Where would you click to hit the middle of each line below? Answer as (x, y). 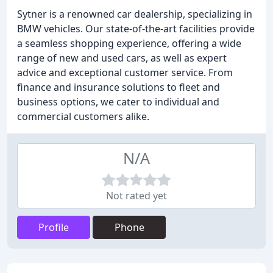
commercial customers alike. (83, 116)
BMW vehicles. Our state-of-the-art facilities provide (136, 29)
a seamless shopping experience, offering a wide (129, 43)
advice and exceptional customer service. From (125, 73)
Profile (54, 227)
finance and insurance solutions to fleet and (119, 87)
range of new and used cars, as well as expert (122, 58)
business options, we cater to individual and (118, 102)
